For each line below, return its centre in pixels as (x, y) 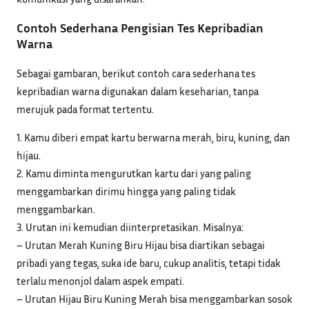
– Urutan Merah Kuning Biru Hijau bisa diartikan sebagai (141, 245)
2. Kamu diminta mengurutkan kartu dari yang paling (134, 173)
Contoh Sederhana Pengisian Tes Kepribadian (140, 27)
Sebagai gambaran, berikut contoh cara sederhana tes (136, 73)
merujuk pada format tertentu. (85, 109)
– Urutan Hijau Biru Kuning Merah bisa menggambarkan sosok (154, 298)
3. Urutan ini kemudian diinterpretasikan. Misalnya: (130, 227)
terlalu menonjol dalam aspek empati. (100, 280)
